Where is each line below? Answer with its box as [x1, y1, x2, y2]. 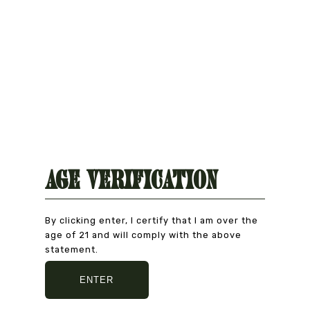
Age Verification [44, 166, 218, 197]
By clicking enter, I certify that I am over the [44, 215, 258, 226]
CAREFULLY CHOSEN [116, 271, 194, 279]
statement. [44, 244, 98, 255]
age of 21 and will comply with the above [44, 229, 241, 240]
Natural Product [104, 253, 206, 268]
